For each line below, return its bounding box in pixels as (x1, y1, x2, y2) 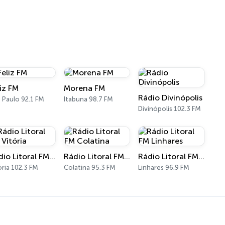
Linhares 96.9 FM (138, 164, 190, 171)
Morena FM (63, 83, 105, 93)
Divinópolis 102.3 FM (138, 105, 201, 113)
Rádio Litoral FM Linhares (198, 152, 205, 161)
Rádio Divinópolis (138, 93, 203, 102)
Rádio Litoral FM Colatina (124, 152, 130, 161)
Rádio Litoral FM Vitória (49, 152, 56, 161)
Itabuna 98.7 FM (63, 95, 113, 103)
